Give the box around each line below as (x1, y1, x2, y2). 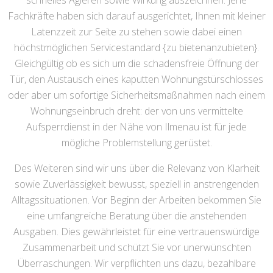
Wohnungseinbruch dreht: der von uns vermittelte (30, 104, 243, 118)
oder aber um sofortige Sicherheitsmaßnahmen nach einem (8, 88, 265, 102)
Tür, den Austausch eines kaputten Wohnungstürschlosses (10, 73, 263, 87)
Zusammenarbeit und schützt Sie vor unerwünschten (22, 241, 251, 255)
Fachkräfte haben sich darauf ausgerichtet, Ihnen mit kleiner (7, 9, 266, 23)
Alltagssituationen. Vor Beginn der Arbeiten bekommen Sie (12, 193, 261, 207)
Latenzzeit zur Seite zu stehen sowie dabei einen (31, 25, 242, 39)
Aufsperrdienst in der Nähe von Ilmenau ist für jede (26, 120, 247, 134)
